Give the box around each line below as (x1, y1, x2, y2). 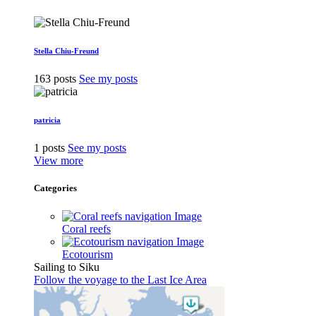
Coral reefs (62, 222, 111, 235)
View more (34, 154, 83, 167)
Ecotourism (62, 248, 113, 260)
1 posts (34, 142, 65, 154)
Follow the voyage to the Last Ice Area (34, 273, 207, 286)
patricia (34, 116, 61, 125)
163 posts (34, 73, 76, 85)
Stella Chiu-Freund (34, 47, 99, 56)
